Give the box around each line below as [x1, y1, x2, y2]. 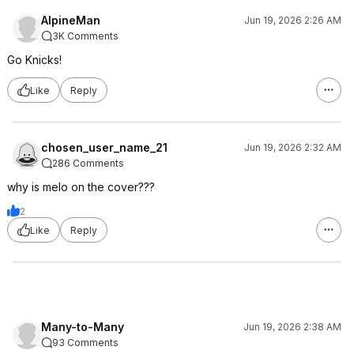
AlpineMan [41, 13, 100, 27]
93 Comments [52, 337, 119, 348]
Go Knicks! [7, 53, 62, 66]
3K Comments [52, 30, 119, 42]
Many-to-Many [41, 320, 124, 333]
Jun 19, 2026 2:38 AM [243, 321, 341, 333]
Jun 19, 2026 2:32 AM [244, 141, 341, 153]
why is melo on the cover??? [7, 180, 155, 194]
